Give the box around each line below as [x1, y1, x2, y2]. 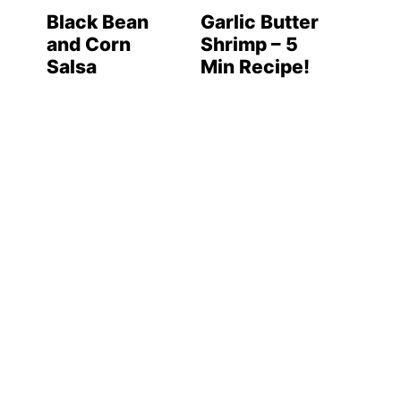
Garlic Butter [200, 11, 319, 34]
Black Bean [47, 11, 149, 34]
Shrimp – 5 [200, 33, 298, 56]
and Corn [47, 33, 131, 56]
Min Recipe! [200, 55, 310, 79]
